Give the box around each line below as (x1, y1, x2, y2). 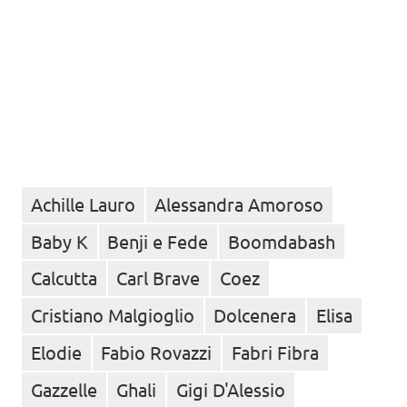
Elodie (30, 340, 82, 363)
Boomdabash (227, 229, 335, 253)
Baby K (30, 229, 88, 253)
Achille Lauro (30, 192, 135, 215)
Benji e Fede (107, 229, 209, 253)
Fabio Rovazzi (101, 340, 213, 363)
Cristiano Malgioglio (30, 303, 194, 327)
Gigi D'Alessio (175, 377, 285, 401)
